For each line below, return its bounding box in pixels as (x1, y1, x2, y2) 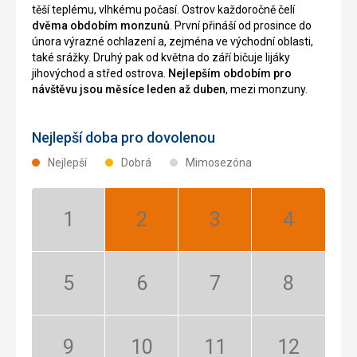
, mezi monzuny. (226, 82, 308, 96)
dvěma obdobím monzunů (32, 18, 170, 32)
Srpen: (287, 283, 320, 296)
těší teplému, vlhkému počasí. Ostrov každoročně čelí (32, 2, 295, 16)
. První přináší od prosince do (170, 18, 312, 32)
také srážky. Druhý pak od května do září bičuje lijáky (32, 50, 290, 64)
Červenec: (214, 283, 264, 296)
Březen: (214, 219, 253, 233)
